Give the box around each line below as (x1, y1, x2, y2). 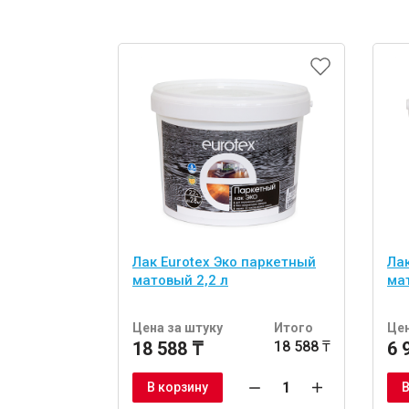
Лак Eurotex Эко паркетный (132, 254, 316, 271)
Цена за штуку (132, 320, 223, 336)
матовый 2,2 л (132, 272, 228, 289)
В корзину (147, 380, 208, 395)
